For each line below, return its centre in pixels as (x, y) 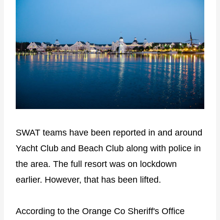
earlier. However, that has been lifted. (88, 179)
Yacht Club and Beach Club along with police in (108, 148)
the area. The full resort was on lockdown (96, 164)
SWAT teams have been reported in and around (109, 132)
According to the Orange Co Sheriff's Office (100, 211)
